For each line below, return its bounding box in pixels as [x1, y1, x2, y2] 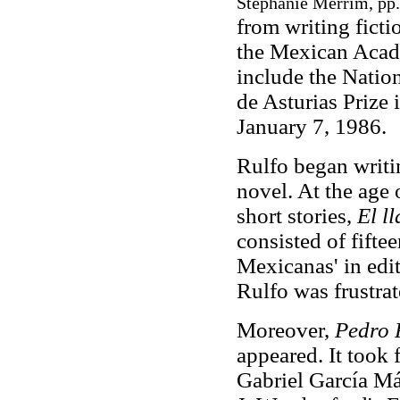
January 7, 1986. [236, 114, 392, 138]
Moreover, [236, 318, 335, 342]
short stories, [236, 204, 357, 228]
